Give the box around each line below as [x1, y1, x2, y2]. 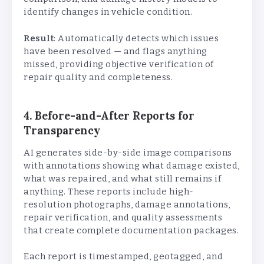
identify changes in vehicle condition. [24, 6, 192, 18]
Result [24, 32, 54, 44]
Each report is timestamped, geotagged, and [24, 251, 223, 262]
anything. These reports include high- [24, 186, 194, 197]
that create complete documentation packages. [24, 225, 239, 236]
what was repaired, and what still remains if [24, 173, 221, 184]
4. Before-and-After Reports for [24, 108, 194, 123]
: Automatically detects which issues [54, 32, 219, 44]
